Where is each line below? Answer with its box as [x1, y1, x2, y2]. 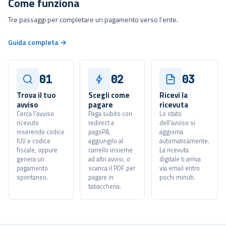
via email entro [159, 163, 200, 173]
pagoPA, [88, 127, 110, 137]
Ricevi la [159, 89, 188, 101]
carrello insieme [88, 145, 133, 155]
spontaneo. [17, 173, 48, 182]
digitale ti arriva [159, 154, 201, 164]
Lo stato [159, 109, 182, 119]
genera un [17, 154, 44, 164]
